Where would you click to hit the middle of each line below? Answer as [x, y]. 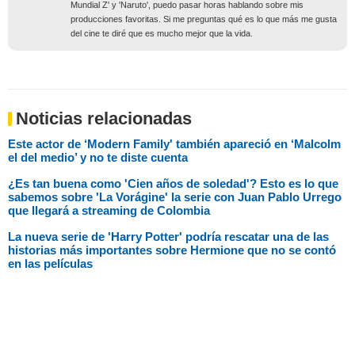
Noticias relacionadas [104, 118]
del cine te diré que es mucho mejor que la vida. [162, 33]
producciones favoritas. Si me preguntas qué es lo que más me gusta [204, 19]
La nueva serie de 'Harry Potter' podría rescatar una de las [168, 236]
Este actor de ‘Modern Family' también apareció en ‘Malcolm [174, 143]
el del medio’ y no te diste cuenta [98, 157]
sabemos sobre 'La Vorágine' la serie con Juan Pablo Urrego [175, 197]
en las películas [50, 263]
